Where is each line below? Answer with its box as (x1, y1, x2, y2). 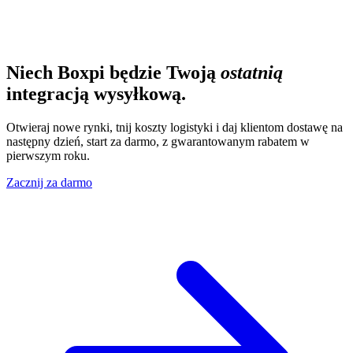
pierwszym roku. (6, 149, 90, 163)
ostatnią (221, 62, 283, 84)
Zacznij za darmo (6, 176, 92, 190)
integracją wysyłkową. (6, 84, 186, 105)
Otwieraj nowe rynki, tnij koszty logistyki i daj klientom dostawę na (6, 121, 343, 135)
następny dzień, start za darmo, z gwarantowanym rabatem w (6, 135, 310, 149)
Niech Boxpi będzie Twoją (6, 62, 216, 84)
